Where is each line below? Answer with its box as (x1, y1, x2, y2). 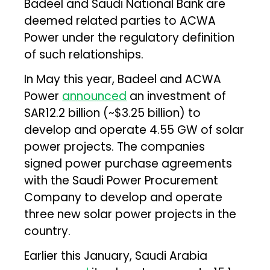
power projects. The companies (24, 138, 206, 155)
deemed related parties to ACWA (24, 12, 216, 29)
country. (24, 222, 71, 239)
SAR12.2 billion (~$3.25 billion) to (24, 104, 201, 121)
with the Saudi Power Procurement (24, 172, 219, 189)
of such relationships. (24, 46, 144, 63)
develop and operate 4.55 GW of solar (24, 121, 245, 138)
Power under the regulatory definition (24, 29, 235, 46)
